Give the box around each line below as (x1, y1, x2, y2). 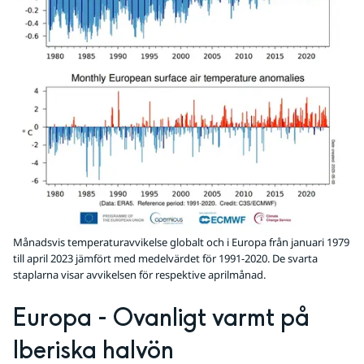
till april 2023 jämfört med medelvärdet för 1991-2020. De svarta (13, 251, 318, 266)
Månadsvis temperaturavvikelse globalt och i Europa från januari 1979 (13, 235, 349, 250)
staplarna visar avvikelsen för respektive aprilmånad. (13, 267, 266, 283)
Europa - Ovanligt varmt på (13, 302, 310, 336)
